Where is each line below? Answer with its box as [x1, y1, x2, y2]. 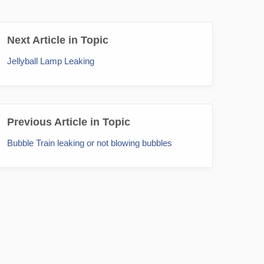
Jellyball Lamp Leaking [7, 55, 94, 66]
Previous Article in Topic [7, 115, 130, 128]
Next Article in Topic [7, 34, 108, 46]
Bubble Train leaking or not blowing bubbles [7, 137, 172, 148]
